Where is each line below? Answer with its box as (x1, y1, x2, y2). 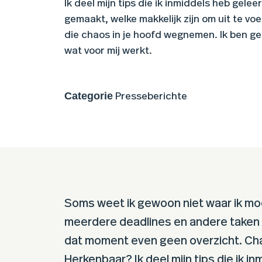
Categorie (64, 90, 113, 102)
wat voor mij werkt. (64, 46, 152, 57)
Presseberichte (115, 91, 187, 102)
